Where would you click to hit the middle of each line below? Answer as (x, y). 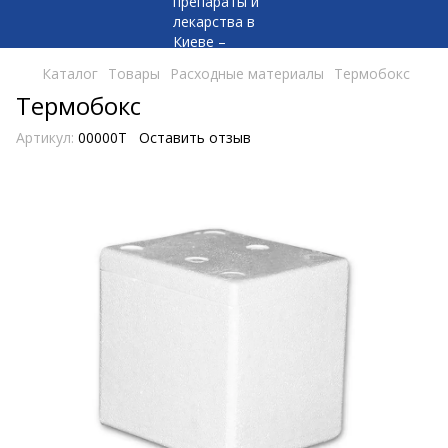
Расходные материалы (247, 73)
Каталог (70, 73)
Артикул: (45, 137)
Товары (134, 73)
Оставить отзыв (195, 137)
